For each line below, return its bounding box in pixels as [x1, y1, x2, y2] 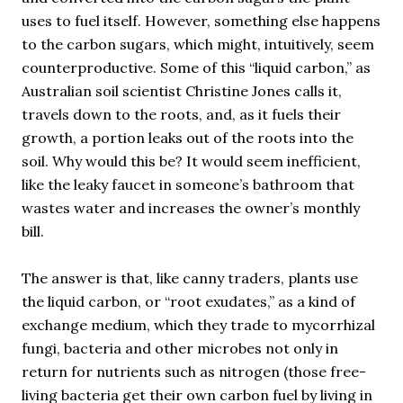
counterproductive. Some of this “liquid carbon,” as [22, 58, 371, 76]
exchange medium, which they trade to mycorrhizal [22, 316, 375, 334]
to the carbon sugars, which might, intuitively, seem [22, 35, 374, 53]
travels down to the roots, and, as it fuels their [22, 105, 341, 123]
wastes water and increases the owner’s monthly [22, 199, 360, 217]
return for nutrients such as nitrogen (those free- [22, 363, 366, 381]
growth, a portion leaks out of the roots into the [22, 129, 354, 147]
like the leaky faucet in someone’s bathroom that [22, 175, 354, 193]
